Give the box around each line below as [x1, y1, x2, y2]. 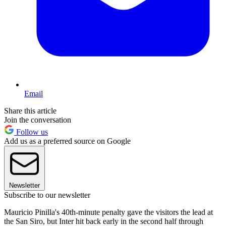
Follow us [14, 127, 48, 136]
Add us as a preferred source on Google [4, 136, 131, 145]
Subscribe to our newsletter [4, 190, 90, 199]
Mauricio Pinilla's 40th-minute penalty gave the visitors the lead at [4, 207, 213, 216]
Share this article [4, 106, 56, 115]
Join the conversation [4, 115, 71, 124]
